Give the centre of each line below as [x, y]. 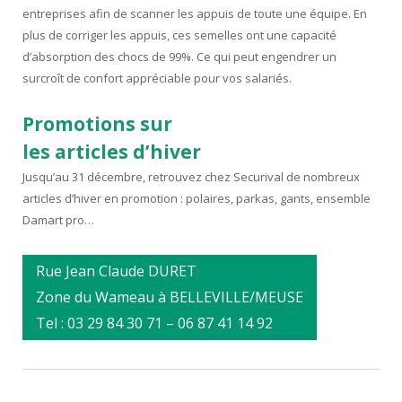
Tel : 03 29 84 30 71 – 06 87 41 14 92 [154, 323]
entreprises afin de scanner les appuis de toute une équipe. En [195, 13]
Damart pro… [58, 219]
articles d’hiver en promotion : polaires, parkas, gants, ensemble [197, 198]
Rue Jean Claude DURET [116, 271]
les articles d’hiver [112, 151]
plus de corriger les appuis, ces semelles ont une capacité [179, 35]
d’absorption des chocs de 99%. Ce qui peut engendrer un [179, 56]
